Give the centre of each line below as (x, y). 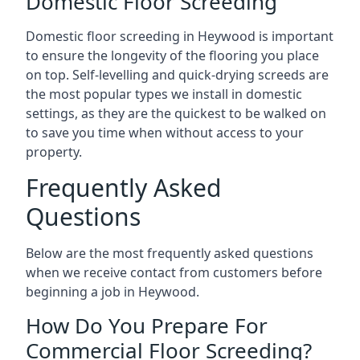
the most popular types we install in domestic (164, 94)
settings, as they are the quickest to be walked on (176, 113)
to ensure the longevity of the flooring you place (172, 55)
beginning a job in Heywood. (112, 292)
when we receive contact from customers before (174, 272)
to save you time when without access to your (165, 133)
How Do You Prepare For (147, 325)
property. (54, 152)
